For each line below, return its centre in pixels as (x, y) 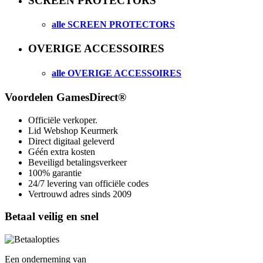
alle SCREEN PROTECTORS (113, 25)
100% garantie (56, 173)
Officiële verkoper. (63, 120)
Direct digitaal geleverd (71, 141)
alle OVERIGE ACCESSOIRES (117, 73)
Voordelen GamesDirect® (65, 97)
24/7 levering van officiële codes (88, 183)
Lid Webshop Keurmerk (73, 130)
